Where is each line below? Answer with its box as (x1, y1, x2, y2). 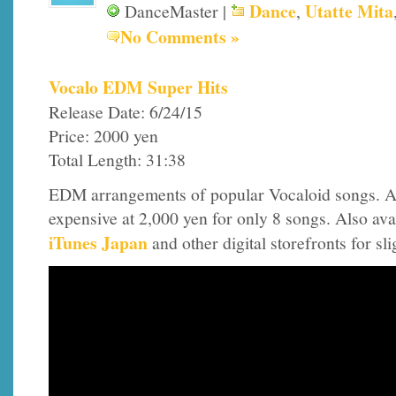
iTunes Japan (49, 230, 148, 255)
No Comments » (120, 24, 240, 50)
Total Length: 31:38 (49, 147, 186, 171)
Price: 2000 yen (49, 123, 158, 148)
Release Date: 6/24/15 (49, 99, 202, 124)
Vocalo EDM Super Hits (49, 73, 228, 100)
